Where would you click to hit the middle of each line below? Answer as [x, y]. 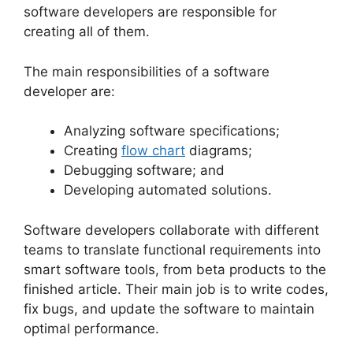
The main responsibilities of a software [147, 71]
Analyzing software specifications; [172, 131]
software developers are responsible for [150, 12]
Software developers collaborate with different [171, 230]
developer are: [69, 91]
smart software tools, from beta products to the [175, 269]
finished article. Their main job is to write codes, [176, 289]
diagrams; [219, 151]
